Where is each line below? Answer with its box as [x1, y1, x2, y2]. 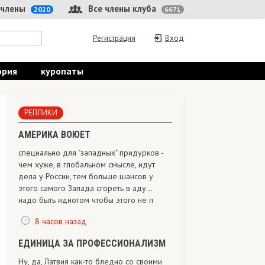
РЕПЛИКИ [24, 108, 57, 118]
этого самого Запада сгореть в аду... [18, 183, 152, 193]
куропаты [41, 65, 83, 77]
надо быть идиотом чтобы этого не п [18, 195, 153, 205]
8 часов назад [35, 215, 86, 227]
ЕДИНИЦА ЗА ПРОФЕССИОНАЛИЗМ [18, 238, 166, 249]
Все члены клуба [86, 3, 159, 15]
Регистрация [93, 33, 135, 43]
